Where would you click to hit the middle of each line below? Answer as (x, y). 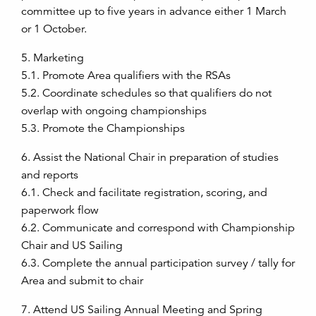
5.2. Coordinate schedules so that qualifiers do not (146, 93)
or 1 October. (54, 29)
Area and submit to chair (82, 280)
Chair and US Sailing (72, 245)
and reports (50, 175)
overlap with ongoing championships (114, 110)
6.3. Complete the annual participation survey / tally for (158, 263)
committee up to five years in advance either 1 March (154, 11)
